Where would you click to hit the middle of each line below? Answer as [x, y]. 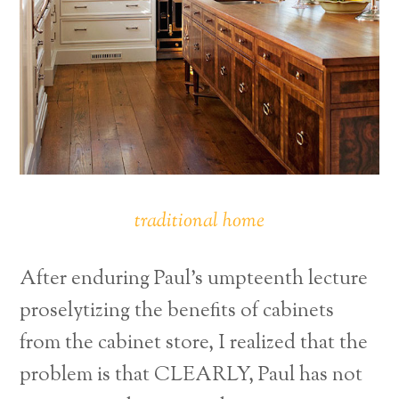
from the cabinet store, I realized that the [194, 344]
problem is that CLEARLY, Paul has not [191, 376]
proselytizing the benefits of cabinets [177, 312]
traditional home [199, 222]
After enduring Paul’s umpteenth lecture [194, 280]
